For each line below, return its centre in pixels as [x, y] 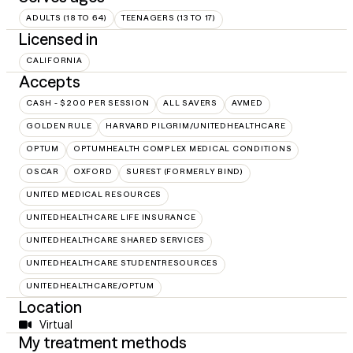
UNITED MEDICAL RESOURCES [94, 195]
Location [50, 307]
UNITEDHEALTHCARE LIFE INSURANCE [111, 217]
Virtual [56, 325]
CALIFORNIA [54, 61]
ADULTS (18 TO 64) [67, 18]
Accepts [50, 82]
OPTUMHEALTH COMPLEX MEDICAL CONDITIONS [182, 149]
